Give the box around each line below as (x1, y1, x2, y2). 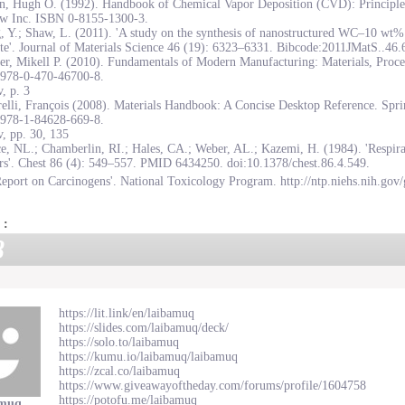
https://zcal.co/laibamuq (59, 364, 180, 378)
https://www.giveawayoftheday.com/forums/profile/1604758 (59, 379, 366, 392)
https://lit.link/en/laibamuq (59, 306, 194, 320)
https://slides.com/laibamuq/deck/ (59, 321, 229, 334)
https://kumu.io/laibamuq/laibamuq (59, 350, 238, 363)
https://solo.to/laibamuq (59, 335, 179, 349)
